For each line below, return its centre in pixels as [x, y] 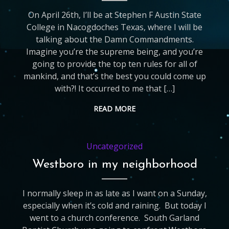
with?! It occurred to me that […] [114, 88]
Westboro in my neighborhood [114, 165]
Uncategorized [115, 146]
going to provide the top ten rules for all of [114, 64]
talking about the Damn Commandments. [114, 39]
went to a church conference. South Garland [115, 218]
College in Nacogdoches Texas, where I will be [115, 27]
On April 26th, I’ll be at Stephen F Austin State [114, 15]
